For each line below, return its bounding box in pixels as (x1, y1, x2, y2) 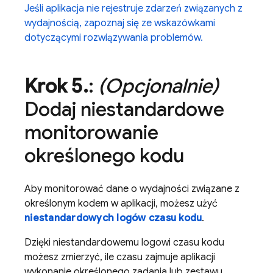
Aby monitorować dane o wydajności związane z (24, 183, 239, 195)
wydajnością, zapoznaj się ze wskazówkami (24, 17, 215, 29)
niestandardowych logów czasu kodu (24, 212, 202, 224)
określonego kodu (24, 143, 184, 168)
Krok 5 (24, 74, 83, 98)
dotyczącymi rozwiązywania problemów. (24, 32, 203, 44)
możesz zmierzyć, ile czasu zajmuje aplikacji (24, 251, 215, 263)
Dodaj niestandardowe (24, 97, 224, 121)
